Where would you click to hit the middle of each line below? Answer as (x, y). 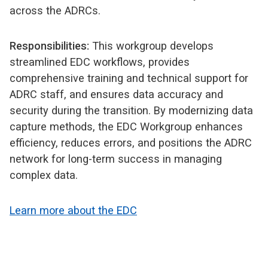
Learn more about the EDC (73, 210)
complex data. (45, 175)
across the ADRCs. (55, 10)
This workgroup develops (151, 45)
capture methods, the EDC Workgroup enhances (126, 126)
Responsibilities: (49, 45)
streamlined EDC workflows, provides (100, 62)
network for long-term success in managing (116, 159)
